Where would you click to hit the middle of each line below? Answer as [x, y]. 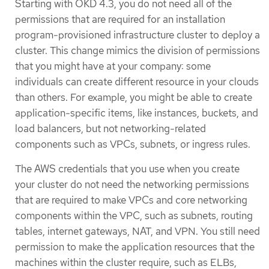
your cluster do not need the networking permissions [132, 184]
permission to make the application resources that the [135, 246]
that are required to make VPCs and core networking [131, 200]
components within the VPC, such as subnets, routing [134, 215]
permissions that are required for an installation [120, 19]
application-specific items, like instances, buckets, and [137, 113]
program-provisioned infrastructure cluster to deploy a [138, 35]
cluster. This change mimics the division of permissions [138, 50]
